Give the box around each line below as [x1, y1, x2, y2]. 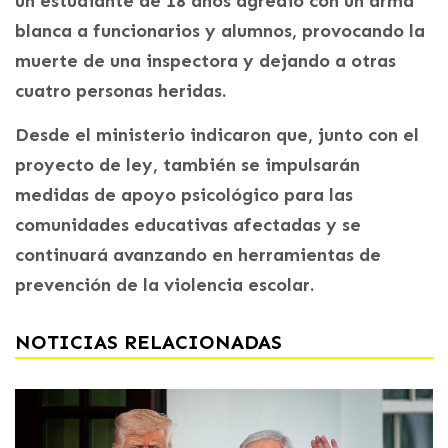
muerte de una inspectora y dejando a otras [15, 49, 396, 72]
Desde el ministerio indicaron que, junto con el [15, 123, 419, 146]
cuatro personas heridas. [15, 79, 226, 102]
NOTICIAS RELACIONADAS [15, 329, 282, 354]
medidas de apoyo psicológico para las [15, 183, 353, 206]
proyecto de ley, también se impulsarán [15, 153, 360, 176]
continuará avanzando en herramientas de [15, 243, 381, 266]
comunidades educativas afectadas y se [15, 213, 361, 236]
